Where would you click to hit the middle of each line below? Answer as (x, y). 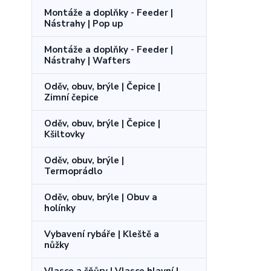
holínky (60, 208)
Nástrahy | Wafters (87, 60)
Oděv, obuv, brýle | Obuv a (101, 197)
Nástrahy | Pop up (83, 23)
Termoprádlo (73, 171)
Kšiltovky (64, 134)
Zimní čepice (71, 97)
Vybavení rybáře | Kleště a (102, 234)
